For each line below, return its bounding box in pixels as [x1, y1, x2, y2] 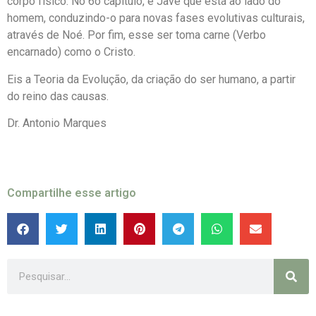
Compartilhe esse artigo [7, 186, 136, 200]
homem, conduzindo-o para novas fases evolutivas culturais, [7, 11, 305, 25]
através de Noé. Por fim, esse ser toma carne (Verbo [7, 28, 266, 42]
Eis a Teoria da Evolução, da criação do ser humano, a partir [7, 72, 296, 86]
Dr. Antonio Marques [7, 116, 107, 130]
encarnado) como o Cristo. [7, 45, 135, 59]
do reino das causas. [7, 89, 109, 103]
